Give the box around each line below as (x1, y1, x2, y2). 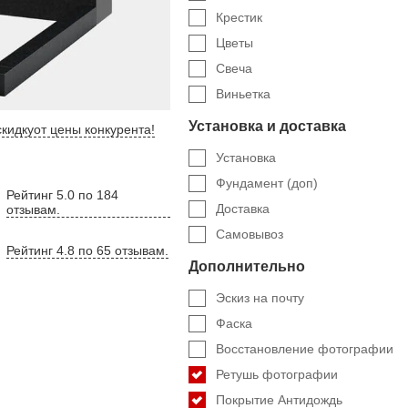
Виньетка (216, 87, 271, 101)
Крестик (216, 10, 263, 25)
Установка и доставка (189, 118, 347, 134)
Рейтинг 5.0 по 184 (6, 187, 118, 202)
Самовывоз (216, 227, 284, 241)
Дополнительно (189, 259, 306, 274)
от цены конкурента (34, 122, 151, 138)
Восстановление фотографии (216, 342, 394, 356)
